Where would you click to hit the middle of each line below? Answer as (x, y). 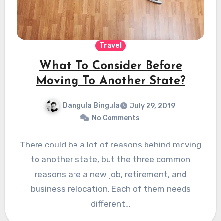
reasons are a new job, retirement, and (110, 174)
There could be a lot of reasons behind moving (110, 145)
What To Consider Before (110, 66)
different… (110, 204)
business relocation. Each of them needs (110, 189)
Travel (110, 46)
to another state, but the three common (110, 160)
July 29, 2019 (152, 106)
